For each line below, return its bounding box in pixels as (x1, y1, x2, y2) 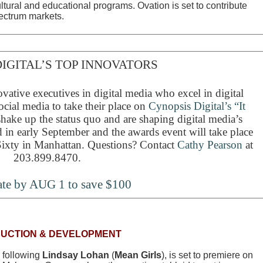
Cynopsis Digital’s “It (148, 100, 245, 113)
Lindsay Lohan (42, 250, 112, 261)
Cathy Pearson (177, 139, 242, 151)
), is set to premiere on (161, 250, 253, 261)
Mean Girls (114, 250, 161, 261)
